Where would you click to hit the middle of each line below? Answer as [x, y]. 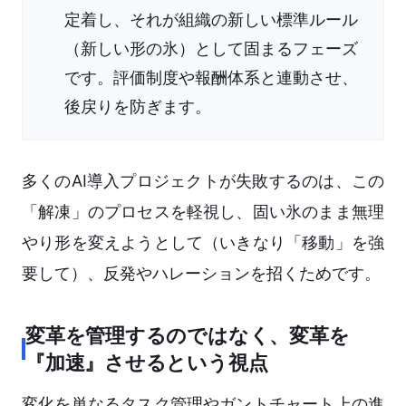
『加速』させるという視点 [147, 363]
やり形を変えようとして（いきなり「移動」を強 [203, 243]
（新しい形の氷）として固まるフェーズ [211, 49]
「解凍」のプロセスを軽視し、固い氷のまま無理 [203, 212]
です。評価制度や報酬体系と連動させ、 [211, 78]
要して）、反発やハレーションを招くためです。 [201, 274]
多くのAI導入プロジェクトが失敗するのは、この [203, 181]
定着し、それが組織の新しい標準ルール [211, 20]
